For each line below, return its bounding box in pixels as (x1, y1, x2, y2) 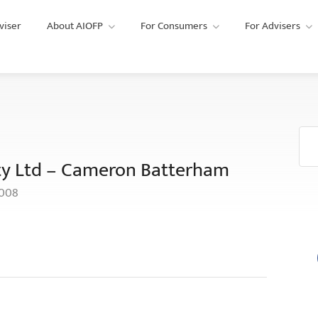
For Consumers (141, 17, 207, 35)
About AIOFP (47, 17, 103, 35)
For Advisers (245, 17, 300, 35)
